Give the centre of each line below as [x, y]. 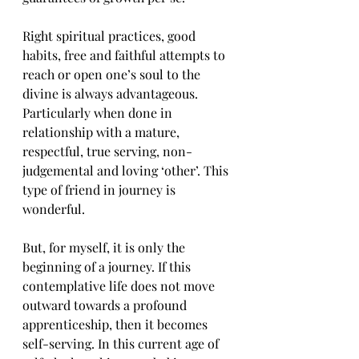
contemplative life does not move [120, 286]
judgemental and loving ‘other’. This [127, 170]
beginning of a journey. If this [108, 266]
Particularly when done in [99, 113]
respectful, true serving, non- [107, 151]
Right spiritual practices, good [111, 36]
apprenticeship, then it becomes [117, 324]
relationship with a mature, [103, 132]
